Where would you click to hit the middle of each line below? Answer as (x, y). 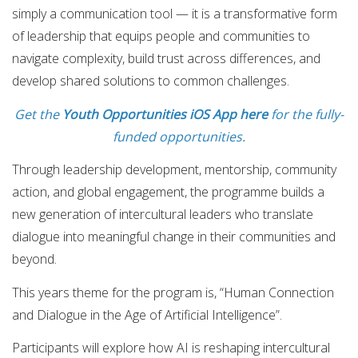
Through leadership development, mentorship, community (174, 170)
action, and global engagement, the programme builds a (168, 192)
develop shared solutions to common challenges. (151, 80)
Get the (38, 114)
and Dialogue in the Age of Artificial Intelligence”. (147, 314)
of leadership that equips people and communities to (161, 36)
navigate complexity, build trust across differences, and (166, 58)
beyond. (34, 259)
